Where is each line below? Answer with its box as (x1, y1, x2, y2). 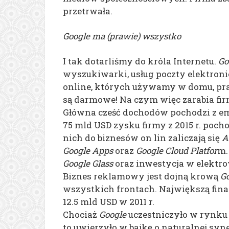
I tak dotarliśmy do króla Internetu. (63, 55, 218, 67)
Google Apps (63, 144, 113, 156)
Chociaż (63, 208, 99, 220)
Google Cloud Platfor (136, 144, 217, 156)
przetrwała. (63, 5, 112, 17)
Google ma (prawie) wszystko (63, 30, 181, 42)
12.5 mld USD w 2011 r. (63, 195, 154, 208)
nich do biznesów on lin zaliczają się (63, 131, 222, 144)
